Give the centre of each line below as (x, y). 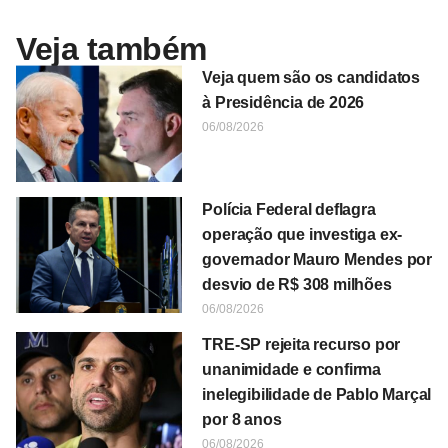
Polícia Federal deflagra (289, 209)
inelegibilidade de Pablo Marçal (317, 394)
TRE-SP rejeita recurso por (301, 344)
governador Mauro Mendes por (317, 259)
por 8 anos (242, 419)
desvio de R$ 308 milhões (297, 284)
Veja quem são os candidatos (311, 78)
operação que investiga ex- (302, 234)
